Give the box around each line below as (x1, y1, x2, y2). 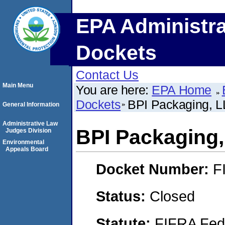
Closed (150, 187, 195, 204)
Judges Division (6, 127, 51, 134)
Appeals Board (6, 146, 48, 153)
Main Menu (3, 82, 33, 89)
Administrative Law (3, 120, 58, 127)
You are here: (76, 83, 152, 97)
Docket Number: (96, 161, 213, 178)
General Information (3, 101, 59, 108)
